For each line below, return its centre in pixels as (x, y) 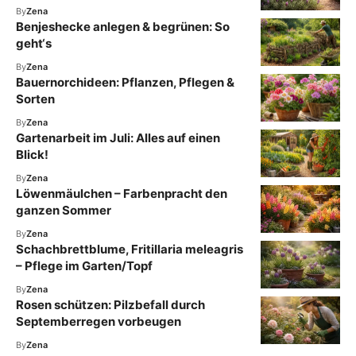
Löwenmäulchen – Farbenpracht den (122, 193)
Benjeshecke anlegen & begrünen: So (123, 26)
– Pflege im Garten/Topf (84, 265)
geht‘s (34, 43)
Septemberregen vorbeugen (99, 321)
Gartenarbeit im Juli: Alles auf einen (118, 137)
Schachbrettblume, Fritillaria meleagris (130, 249)
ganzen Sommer (64, 210)
